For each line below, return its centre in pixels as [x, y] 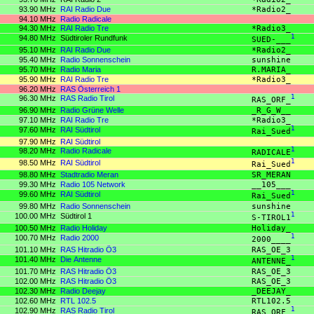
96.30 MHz [37, 98]
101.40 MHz [35, 259]
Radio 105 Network [93, 184]
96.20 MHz [37, 89]
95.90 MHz [37, 79]
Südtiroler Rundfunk [94, 37]
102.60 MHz [35, 300]
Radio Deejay [83, 291]
